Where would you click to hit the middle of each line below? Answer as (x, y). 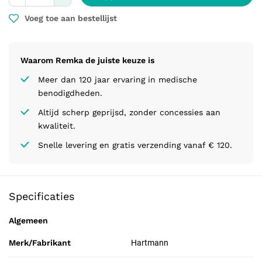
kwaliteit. (57, 126)
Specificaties (42, 196)
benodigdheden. (70, 93)
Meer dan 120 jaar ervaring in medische (118, 80)
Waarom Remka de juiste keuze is (87, 60)
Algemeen (28, 220)
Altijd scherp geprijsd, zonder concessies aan (129, 112)
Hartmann (150, 243)
